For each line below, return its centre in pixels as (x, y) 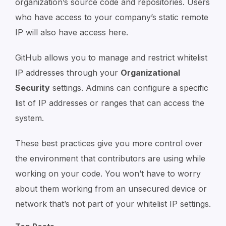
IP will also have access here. (72, 32)
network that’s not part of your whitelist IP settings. (113, 204)
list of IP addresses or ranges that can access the (110, 103)
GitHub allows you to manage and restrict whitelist (111, 57)
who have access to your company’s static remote (112, 17)
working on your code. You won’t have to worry (108, 173)
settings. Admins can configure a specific (129, 88)
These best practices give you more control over (109, 143)
